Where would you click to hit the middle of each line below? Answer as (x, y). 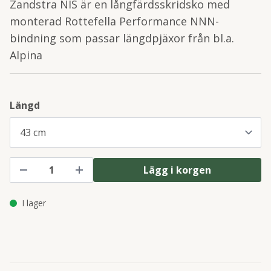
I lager (34, 203)
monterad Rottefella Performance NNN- (114, 21)
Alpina (26, 55)
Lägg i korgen (177, 170)
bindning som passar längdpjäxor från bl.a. (122, 38)
